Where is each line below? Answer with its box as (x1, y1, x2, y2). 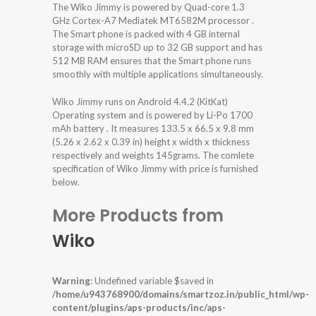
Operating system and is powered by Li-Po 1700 (52, 109, 253, 121)
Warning (52, 275, 90, 287)
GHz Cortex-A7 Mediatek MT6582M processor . (52, 15, 254, 27)
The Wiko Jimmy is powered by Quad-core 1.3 (52, 1, 245, 13)
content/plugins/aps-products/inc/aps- (52, 302, 226, 314)
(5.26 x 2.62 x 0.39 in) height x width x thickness (52, 136, 250, 148)
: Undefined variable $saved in (90, 275, 214, 287)
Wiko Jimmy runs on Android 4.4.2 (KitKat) (52, 96, 228, 108)
